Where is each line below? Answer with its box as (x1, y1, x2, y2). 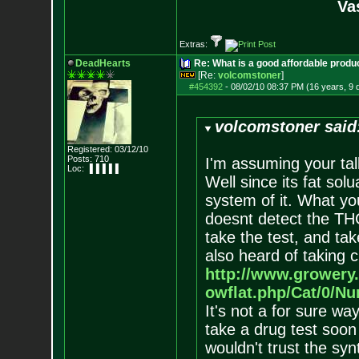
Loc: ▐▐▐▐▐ (67, 163, 119, 173)
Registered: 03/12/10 (67, 144, 148, 154)
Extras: (179, 39, 210, 49)
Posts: (67, 154, 92, 163)
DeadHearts (75, 58, 131, 69)
